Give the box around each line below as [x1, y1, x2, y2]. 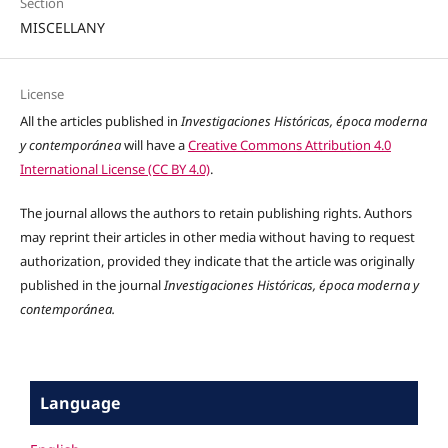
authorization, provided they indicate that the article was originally [19, 251, 415, 270]
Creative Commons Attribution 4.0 [187, 135, 391, 154]
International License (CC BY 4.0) [19, 159, 210, 178]
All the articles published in [19, 111, 181, 130]
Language [40, 391, 120, 414]
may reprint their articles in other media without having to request [19, 227, 415, 246]
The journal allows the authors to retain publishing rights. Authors [19, 203, 412, 222]
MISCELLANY [19, 17, 105, 37]
